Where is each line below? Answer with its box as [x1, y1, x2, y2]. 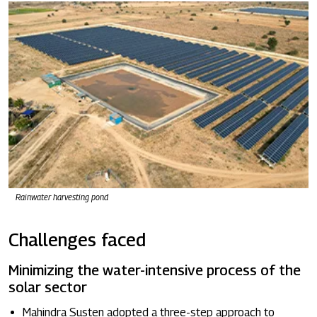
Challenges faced [8, 229, 146, 250]
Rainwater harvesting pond [16, 191, 108, 202]
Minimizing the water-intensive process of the [8, 261, 301, 279]
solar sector [8, 278, 87, 296]
